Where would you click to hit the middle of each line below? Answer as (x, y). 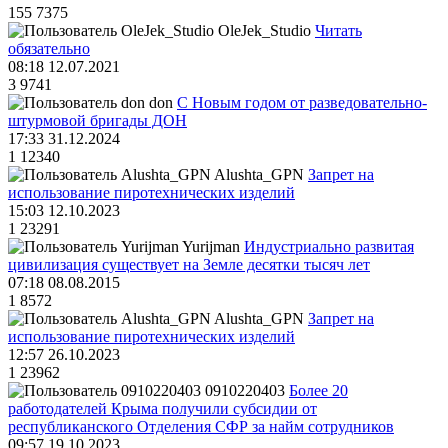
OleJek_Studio (264, 31)
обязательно (49, 49)
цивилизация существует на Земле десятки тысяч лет (189, 265)
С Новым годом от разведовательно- (302, 103)
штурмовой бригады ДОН (97, 121)
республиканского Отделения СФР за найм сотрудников (201, 427)
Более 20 (318, 391)
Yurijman (211, 247)
